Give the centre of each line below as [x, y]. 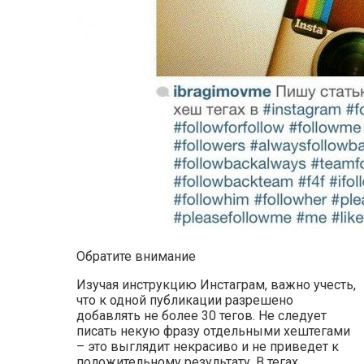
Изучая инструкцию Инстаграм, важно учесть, [216, 284]
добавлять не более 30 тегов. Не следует [201, 315]
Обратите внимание [136, 256]
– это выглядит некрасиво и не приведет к [208, 346]
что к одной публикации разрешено [185, 300]
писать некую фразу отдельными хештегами [213, 331]
